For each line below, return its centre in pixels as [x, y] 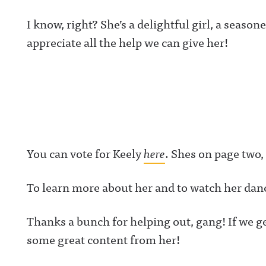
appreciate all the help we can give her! [127, 42]
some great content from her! [103, 239]
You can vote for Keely [85, 153]
